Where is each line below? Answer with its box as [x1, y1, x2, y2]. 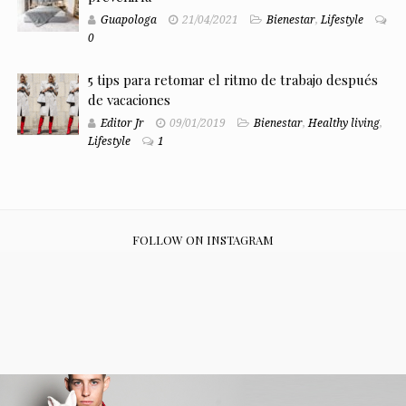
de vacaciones [87, 90, 170, 109]
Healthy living [307, 116, 380, 130]
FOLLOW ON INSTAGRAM [132, 231, 274, 247]
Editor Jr [100, 116, 144, 130]
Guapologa [100, 13, 157, 26]
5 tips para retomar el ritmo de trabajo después [87, 70, 378, 89]
